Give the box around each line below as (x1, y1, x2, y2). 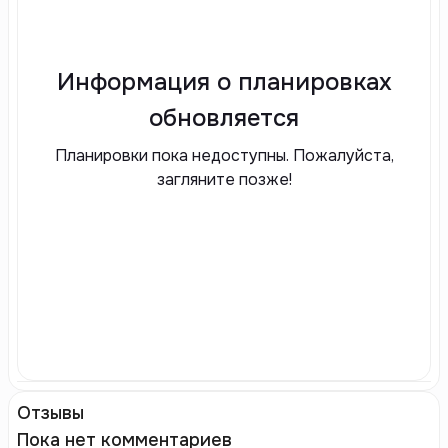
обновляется (149, 102, 299, 133)
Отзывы (17, 402, 84, 424)
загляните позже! (156, 168, 292, 190)
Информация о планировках (56, 66, 392, 97)
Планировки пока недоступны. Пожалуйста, (54, 144, 394, 166)
